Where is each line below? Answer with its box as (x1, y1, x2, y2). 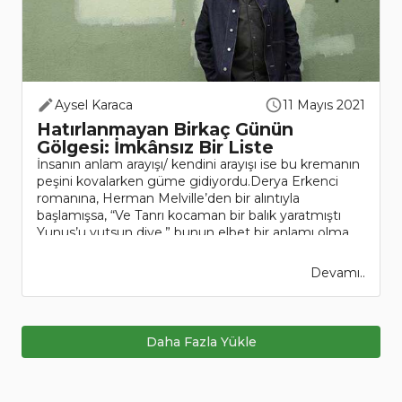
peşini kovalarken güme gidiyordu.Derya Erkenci (37, 173, 338, 190)
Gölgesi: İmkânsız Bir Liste (37, 136, 274, 159)
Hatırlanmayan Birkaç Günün (37, 118, 293, 141)
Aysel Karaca (55, 97, 133, 114)
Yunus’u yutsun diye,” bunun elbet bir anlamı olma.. (37, 224, 354, 241)
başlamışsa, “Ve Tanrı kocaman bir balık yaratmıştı (37, 207, 341, 224)
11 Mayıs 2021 (283, 97, 365, 114)
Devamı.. (310, 265, 365, 282)
